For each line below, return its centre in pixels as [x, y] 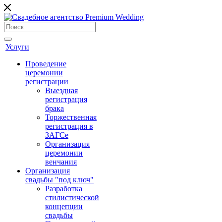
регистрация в [69, 126]
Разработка [64, 189]
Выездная [61, 90]
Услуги [17, 47]
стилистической [72, 197]
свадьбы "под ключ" [59, 180]
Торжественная [71, 117]
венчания [61, 162]
